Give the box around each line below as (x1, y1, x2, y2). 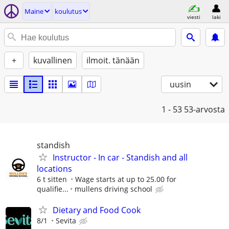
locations (37, 163, 72, 174)
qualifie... (37, 184, 68, 194)
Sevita (56, 216, 76, 226)
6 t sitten (37, 174, 67, 184)
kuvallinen (33, 55, 72, 66)
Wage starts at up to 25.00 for (75, 174, 176, 184)
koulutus (55, 7, 82, 16)
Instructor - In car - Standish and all (53, 152, 188, 163)
